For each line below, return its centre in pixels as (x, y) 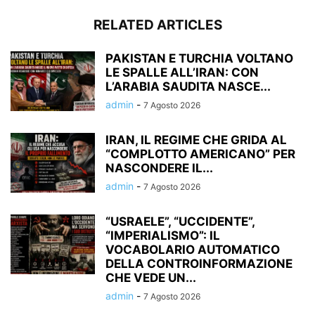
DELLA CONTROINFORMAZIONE (199, 263)
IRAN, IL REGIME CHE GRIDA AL (196, 140)
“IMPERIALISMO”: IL (163, 235)
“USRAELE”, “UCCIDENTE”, (180, 221)
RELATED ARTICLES (157, 25)
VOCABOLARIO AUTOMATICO (193, 249)
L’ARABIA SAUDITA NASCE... (188, 86)
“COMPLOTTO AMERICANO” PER (200, 154)
